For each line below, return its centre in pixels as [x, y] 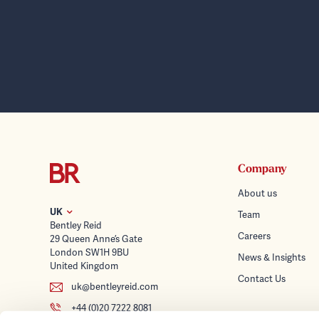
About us [257, 194]
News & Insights [272, 258]
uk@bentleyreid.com [115, 287]
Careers [254, 236]
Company [262, 170]
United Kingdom [84, 266]
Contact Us [262, 279]
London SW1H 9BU [89, 253]
